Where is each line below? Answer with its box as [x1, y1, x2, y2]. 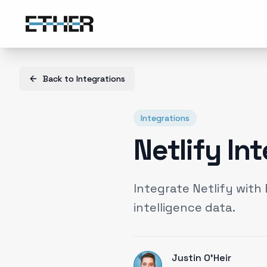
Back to [43, 73, 76, 84]
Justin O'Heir [172, 252, 231, 264]
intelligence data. [133, 200, 235, 215]
